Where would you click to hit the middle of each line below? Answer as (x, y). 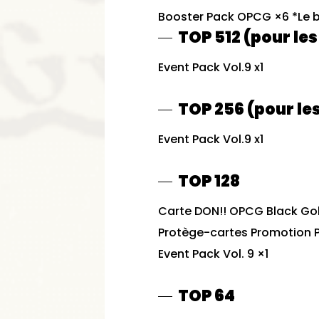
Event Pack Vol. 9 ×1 (213, 254)
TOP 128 (209, 181)
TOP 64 (206, 296)
